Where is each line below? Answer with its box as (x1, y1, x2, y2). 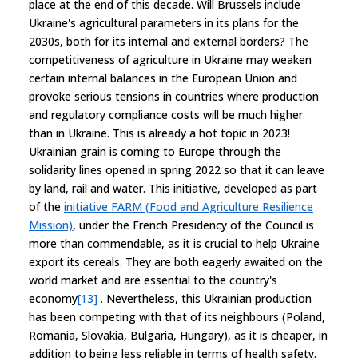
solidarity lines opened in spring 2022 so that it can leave (29, 161, 324, 177)
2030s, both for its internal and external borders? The (29, 33, 308, 49)
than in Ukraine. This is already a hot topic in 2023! (29, 125, 290, 141)
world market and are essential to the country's (29, 272, 277, 288)
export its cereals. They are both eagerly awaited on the (29, 253, 323, 269)
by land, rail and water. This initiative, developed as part (29, 180, 317, 196)
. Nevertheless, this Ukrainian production (97, 290, 312, 306)
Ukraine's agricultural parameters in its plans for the (29, 14, 299, 30)
